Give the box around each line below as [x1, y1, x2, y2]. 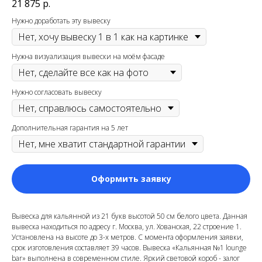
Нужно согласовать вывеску [12, 87, 102, 98]
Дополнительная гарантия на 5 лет [12, 123, 128, 133]
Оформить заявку [91, 173, 171, 185]
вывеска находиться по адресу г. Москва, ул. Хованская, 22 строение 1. [12, 222, 242, 232]
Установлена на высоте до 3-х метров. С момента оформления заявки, [12, 232, 243, 243]
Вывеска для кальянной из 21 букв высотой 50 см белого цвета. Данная [12, 211, 247, 222]
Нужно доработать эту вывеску [12, 16, 111, 26]
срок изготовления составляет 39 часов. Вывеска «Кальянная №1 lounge [12, 243, 247, 253]
